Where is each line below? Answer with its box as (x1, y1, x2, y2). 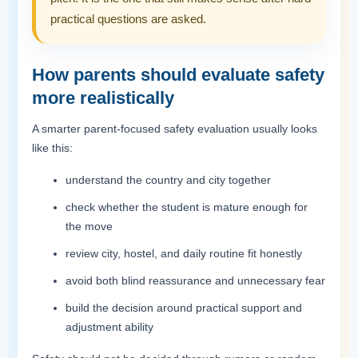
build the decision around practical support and (66, 300, 302, 314)
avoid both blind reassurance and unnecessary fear (66, 273, 325, 287)
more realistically (32, 87, 174, 108)
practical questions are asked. (50, 11, 206, 26)
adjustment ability (66, 320, 153, 333)
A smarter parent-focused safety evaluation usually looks (32, 121, 317, 135)
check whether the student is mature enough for (66, 200, 308, 213)
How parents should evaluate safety (32, 64, 324, 85)
